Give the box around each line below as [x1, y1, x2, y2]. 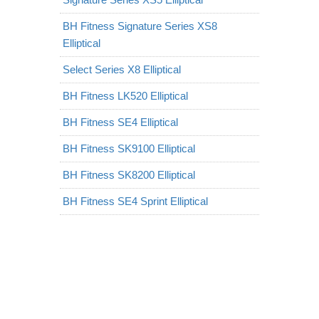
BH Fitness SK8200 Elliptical [63, 169, 195, 181]
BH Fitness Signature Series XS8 [63, 20, 217, 32]
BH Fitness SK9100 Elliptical [63, 142, 195, 155]
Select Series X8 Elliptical [63, 63, 181, 75]
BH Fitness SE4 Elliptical [63, 116, 178, 128]
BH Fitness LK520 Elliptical [63, 90, 188, 102]
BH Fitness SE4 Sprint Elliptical [63, 195, 208, 207]
